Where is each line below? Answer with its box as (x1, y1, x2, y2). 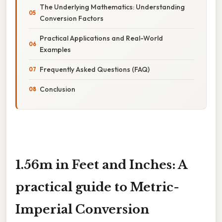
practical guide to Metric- (15, 179, 179, 194)
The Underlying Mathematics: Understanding (40, 2, 185, 11)
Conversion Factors (40, 13, 104, 23)
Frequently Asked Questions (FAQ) (40, 64, 150, 74)
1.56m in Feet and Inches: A (15, 157, 187, 172)
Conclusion (40, 84, 75, 94)
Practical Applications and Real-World (40, 33, 163, 43)
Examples (40, 45, 71, 54)
